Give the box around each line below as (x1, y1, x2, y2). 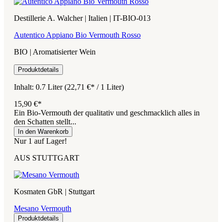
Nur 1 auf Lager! (14, 136, 67, 145)
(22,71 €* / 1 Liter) (64, 82, 124, 91)
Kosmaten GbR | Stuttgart (14, 187, 95, 196)
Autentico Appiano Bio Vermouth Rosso (14, 30, 141, 39)
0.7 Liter (36, 82, 64, 91)
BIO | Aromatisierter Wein (14, 47, 96, 56)
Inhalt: (14, 82, 36, 91)
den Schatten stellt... (14, 117, 76, 126)
